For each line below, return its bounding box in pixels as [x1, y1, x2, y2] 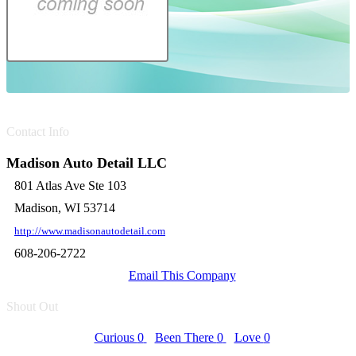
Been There [154, 331, 217, 344]
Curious [94, 331, 137, 344]
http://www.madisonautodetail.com [14, 226, 165, 237]
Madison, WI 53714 [14, 201, 115, 215]
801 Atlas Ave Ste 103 [14, 179, 126, 192]
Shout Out [6, 300, 58, 313]
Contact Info [6, 125, 69, 138]
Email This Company [128, 269, 236, 282]
